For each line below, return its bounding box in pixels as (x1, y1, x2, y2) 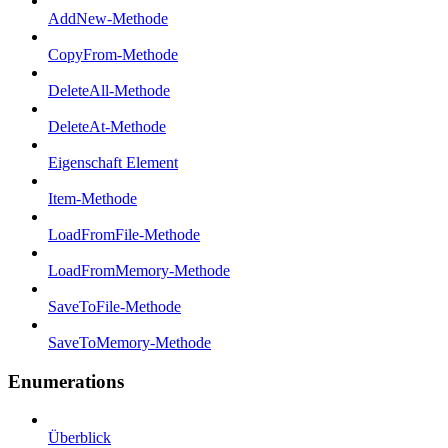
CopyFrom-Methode (48, 45, 178, 63)
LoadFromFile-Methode (48, 225, 200, 243)
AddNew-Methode (48, 9, 168, 27)
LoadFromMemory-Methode (48, 261, 230, 279)
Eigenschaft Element (48, 153, 178, 171)
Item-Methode (48, 189, 137, 207)
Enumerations (8, 370, 124, 392)
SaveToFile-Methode (48, 297, 181, 315)
